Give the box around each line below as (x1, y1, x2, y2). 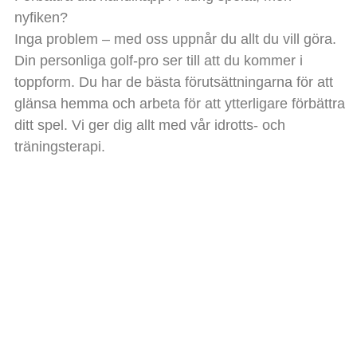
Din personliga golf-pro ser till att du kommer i (14, 52, 303, 69)
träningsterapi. (14, 138, 105, 155)
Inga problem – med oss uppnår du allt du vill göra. (14, 30, 336, 47)
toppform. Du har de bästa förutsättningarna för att (14, 73, 333, 90)
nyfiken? (14, 9, 68, 25)
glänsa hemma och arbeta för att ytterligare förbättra (14, 95, 345, 112)
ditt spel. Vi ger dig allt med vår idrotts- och (14, 116, 285, 133)
